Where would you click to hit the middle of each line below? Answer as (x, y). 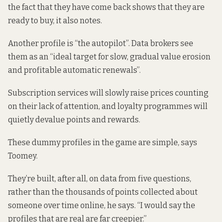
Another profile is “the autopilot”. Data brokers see (101, 43)
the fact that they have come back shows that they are (106, 7)
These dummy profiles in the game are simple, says (103, 143)
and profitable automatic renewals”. (75, 70)
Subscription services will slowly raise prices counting (108, 93)
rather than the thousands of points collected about (103, 192)
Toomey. (23, 156)
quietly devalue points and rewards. (74, 120)
